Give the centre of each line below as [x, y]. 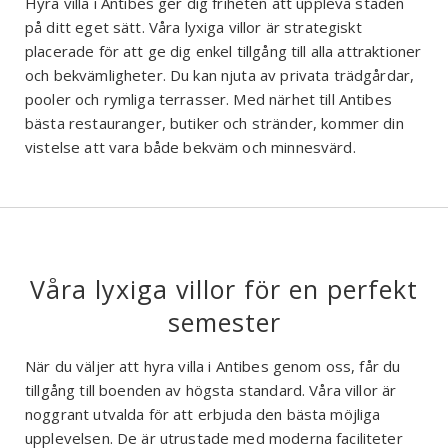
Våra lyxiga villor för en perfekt [224, 289]
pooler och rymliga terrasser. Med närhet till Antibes [208, 99]
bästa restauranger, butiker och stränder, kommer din [214, 123]
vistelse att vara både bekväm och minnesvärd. [190, 147]
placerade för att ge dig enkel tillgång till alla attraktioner [223, 51]
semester [224, 322]
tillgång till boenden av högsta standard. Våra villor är [211, 390]
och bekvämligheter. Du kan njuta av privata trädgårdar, [220, 75]
